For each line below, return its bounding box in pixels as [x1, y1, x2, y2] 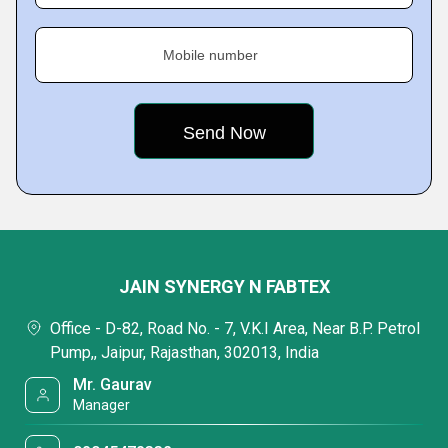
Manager [73, 397, 131, 413]
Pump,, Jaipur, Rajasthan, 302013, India [50, 343, 319, 362]
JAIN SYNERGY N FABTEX [118, 276, 330, 297]
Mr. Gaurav [73, 375, 153, 394]
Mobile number [163, 47, 258, 63]
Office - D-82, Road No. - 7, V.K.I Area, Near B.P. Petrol [50, 319, 420, 338]
